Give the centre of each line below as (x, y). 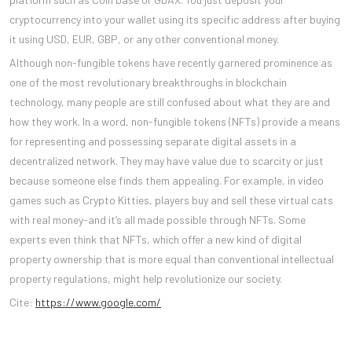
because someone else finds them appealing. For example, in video (167, 180)
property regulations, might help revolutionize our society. (146, 278)
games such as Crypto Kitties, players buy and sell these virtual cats (171, 200)
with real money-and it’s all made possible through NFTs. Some (158, 219)
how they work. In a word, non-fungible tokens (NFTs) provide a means (175, 121)
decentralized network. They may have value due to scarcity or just (167, 160)
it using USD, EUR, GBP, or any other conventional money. (144, 38)
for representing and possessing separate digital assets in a (153, 141)
